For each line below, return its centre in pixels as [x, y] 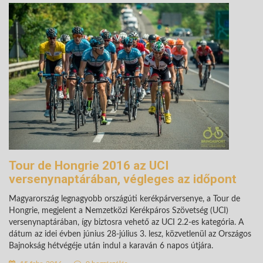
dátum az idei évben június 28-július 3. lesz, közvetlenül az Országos [130, 234]
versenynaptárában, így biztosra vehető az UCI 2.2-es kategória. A [126, 222]
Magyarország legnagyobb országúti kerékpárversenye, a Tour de [124, 199]
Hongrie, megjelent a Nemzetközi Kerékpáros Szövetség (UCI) [119, 211]
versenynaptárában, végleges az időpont [123, 179]
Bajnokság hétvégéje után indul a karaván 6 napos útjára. [111, 246]
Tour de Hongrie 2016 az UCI [89, 166]
